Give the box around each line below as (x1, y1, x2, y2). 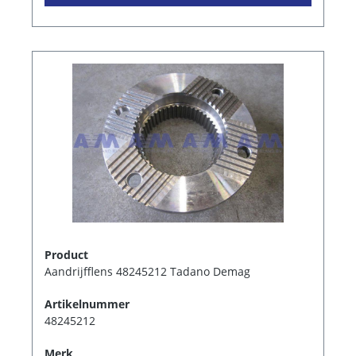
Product (44, 246, 88, 262)
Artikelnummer (44, 296, 130, 311)
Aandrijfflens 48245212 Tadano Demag (44, 263, 250, 279)
